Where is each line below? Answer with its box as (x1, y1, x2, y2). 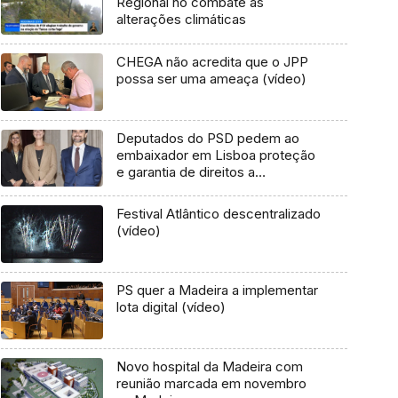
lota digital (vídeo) (115, 298, 226, 316)
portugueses (115, 179, 194, 197)
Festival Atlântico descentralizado (115, 205, 321, 223)
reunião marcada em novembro (115, 374, 306, 392)
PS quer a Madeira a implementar (115, 282, 318, 299)
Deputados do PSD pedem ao (115, 129, 299, 147)
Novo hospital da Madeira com (115, 357, 303, 375)
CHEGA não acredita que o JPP (115, 53, 308, 71)
